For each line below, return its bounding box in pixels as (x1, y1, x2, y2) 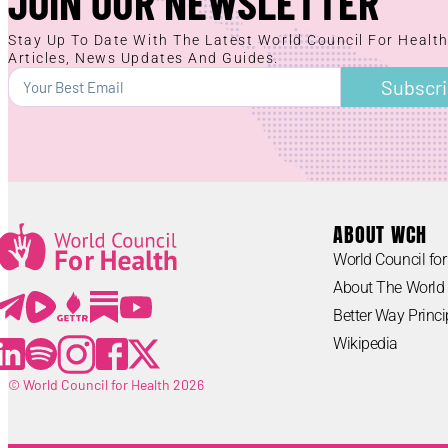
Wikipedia (333, 333, 398, 353)
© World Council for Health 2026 (8, 375, 204, 393)
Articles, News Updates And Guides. (8, 50, 280, 66)
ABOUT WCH (333, 218, 427, 250)
